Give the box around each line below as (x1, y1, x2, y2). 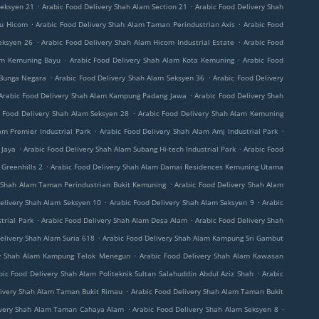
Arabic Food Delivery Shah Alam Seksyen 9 (109, 197, 254, 207)
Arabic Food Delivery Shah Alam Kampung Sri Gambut (102, 233, 284, 243)
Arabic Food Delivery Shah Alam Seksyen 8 (132, 304, 278, 314)
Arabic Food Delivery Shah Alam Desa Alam (41, 215, 187, 225)
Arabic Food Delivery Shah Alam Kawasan (139, 251, 284, 261)
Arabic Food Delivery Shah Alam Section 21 (42, 1, 187, 11)
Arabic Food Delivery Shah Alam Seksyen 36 (55, 73, 205, 83)
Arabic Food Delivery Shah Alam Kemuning (137, 108, 284, 118)
